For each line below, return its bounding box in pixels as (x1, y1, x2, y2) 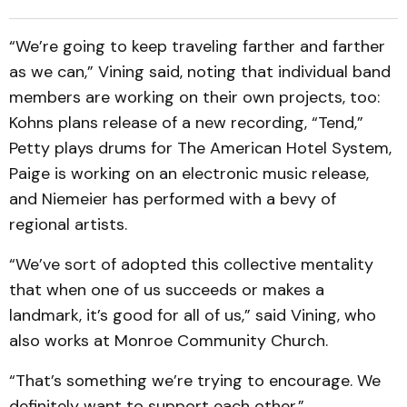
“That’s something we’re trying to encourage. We (9, 370, 381, 392)
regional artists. (9, 213, 127, 235)
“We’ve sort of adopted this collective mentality (9, 253, 373, 275)
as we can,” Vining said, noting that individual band (9, 61, 391, 83)
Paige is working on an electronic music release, (9, 163, 369, 184)
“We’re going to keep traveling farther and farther (9, 35, 385, 57)
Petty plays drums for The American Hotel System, (9, 137, 392, 159)
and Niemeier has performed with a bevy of (9, 188, 336, 210)
